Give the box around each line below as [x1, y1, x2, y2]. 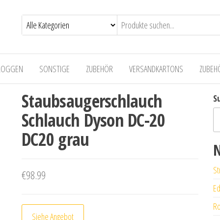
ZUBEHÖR [86, 63, 113, 75]
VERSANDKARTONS [129, 63, 183, 75]
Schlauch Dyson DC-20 [22, 108, 165, 132]
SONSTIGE [39, 63, 70, 75]
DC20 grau [22, 127, 89, 151]
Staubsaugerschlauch [22, 89, 163, 113]
